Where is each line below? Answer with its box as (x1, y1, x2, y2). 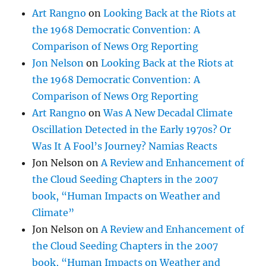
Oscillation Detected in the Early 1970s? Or (32, 123, 232, 135)
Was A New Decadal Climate (103, 106, 233, 119)
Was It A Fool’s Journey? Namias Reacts (32, 140, 218, 152)
